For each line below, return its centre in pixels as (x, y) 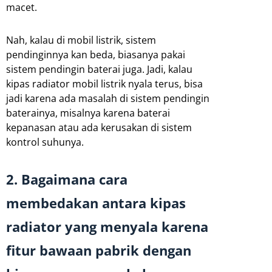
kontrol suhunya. (45, 142)
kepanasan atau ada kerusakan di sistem (99, 127)
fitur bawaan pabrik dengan (99, 250)
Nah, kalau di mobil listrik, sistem (81, 40)
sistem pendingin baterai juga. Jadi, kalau (99, 69)
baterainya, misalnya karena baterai (88, 113)
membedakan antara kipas (96, 203)
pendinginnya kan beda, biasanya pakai (96, 54)
